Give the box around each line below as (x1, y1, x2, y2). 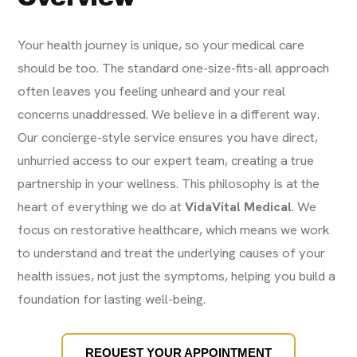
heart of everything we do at (18, 198, 186, 216)
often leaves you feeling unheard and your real (18, 82, 286, 100)
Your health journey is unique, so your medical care (18, 36, 305, 54)
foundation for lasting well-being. (18, 290, 206, 308)
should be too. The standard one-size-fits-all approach (18, 59, 330, 77)
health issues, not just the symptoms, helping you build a (18, 267, 336, 285)
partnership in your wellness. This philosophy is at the (18, 175, 320, 193)
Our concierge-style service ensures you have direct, (18, 128, 319, 147)
